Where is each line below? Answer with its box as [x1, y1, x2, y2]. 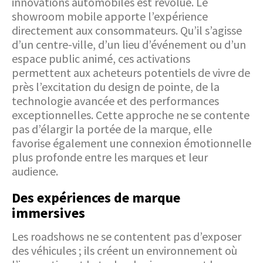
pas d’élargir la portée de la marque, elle [12, 122, 212, 137]
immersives [12, 204, 85, 222]
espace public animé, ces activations [12, 51, 190, 66]
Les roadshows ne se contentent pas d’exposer [12, 229, 241, 244]
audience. [12, 164, 58, 179]
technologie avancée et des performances [12, 93, 219, 109]
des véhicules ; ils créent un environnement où [12, 243, 237, 258]
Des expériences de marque [12, 188, 180, 207]
